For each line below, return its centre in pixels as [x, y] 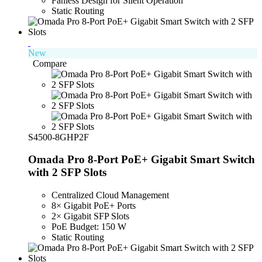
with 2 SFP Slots [67, 173]
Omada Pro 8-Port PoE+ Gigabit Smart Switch [142, 160]
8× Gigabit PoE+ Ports [94, 205]
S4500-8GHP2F [58, 137]
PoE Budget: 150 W [89, 226]
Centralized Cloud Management [110, 195]
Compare [50, 63]
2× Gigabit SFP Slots [90, 216]
